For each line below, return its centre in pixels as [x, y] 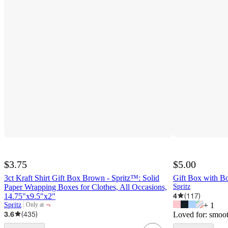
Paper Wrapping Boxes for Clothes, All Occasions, [85, 187]
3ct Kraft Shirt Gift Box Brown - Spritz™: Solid [82, 178]
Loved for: [191, 214]
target [33, 208]
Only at [35, 205]
